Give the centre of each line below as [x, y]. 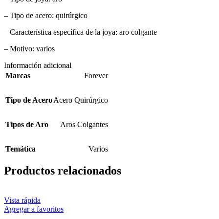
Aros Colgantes [84, 124]
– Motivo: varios [29, 48]
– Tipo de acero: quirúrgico [46, 15]
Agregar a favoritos [34, 209]
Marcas [18, 75]
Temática [21, 149]
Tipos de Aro [27, 124]
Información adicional [38, 65]
